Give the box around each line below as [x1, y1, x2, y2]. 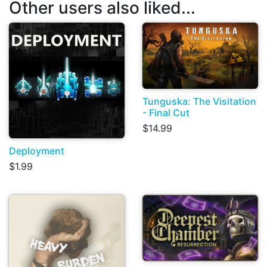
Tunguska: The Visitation [142, 95, 256, 108]
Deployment [9, 145, 64, 157]
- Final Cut [142, 107, 190, 119]
